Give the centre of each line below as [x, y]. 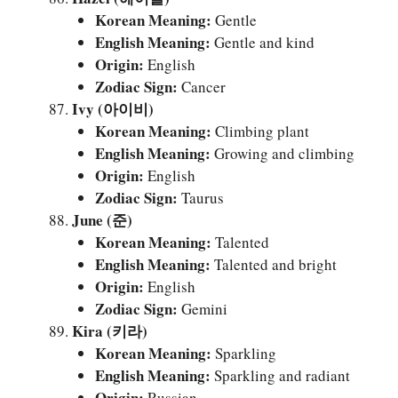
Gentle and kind [262, 42]
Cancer [201, 86]
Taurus [200, 197]
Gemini [202, 308]
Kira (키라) [110, 330]
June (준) [102, 219]
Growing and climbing [282, 153]
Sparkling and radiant [280, 375]
